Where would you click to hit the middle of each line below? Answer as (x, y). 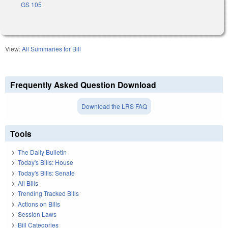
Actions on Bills (39, 204)
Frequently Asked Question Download (83, 84)
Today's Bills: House (46, 162)
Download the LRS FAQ (114, 106)
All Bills (28, 183)
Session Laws (37, 214)
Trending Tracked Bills (48, 193)
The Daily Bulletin (42, 152)
